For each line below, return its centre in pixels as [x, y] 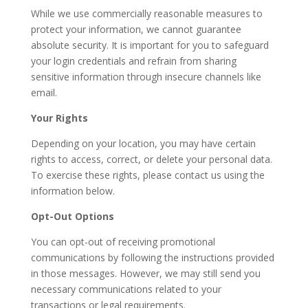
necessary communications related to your [126, 289]
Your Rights [59, 118]
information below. [73, 191]
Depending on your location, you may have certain [143, 144]
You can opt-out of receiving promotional [123, 242]
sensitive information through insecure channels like [146, 77]
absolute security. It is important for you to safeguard [150, 45]
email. [44, 93]
